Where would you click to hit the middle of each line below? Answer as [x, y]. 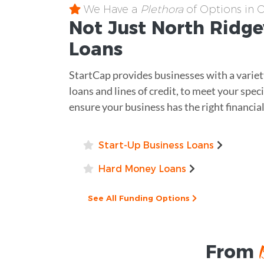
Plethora [162, 9]
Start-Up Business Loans [156, 145]
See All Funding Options [140, 198]
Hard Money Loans [142, 169]
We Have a [110, 9]
